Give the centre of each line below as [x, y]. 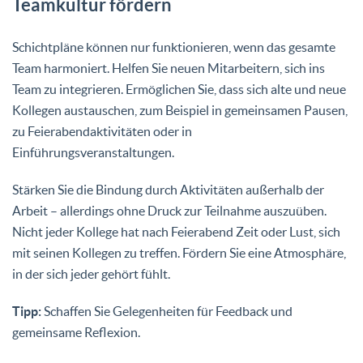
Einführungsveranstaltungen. [93, 152]
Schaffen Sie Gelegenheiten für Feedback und [167, 311]
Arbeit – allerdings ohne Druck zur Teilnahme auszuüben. [169, 210]
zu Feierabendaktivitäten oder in [102, 131]
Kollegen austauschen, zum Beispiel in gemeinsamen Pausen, [180, 110]
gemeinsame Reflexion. [76, 332]
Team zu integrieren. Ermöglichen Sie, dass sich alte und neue [179, 89]
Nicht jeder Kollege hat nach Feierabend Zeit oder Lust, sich [176, 231]
